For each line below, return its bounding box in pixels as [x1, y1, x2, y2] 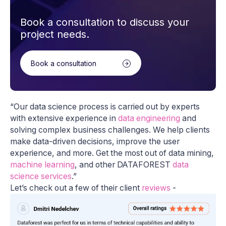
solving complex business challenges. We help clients [10, 125, 210, 135]
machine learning [10, 160, 75, 170]
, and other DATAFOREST [75, 160, 173, 170]
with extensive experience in [10, 114, 118, 124]
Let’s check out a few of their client [10, 183, 142, 193]
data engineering [118, 114, 180, 124]
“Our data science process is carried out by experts [10, 102, 200, 112]
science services [10, 172, 72, 182]
